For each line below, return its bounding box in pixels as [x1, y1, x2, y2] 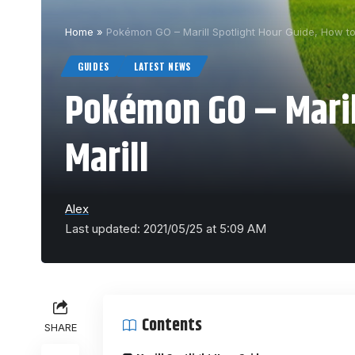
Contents [142, 312, 202, 340]
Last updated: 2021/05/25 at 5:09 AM [65, 222, 266, 237]
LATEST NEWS [134, 59, 191, 74]
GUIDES [78, 59, 109, 74]
